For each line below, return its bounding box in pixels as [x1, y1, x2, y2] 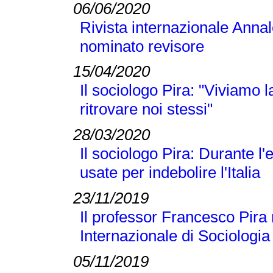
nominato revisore [79, 37, 204, 55]
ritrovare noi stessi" [79, 100, 213, 119]
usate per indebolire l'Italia [79, 163, 260, 182]
